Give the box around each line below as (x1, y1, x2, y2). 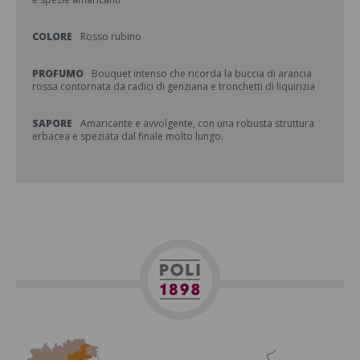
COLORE (32, 30, 72, 43)
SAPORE (32, 117, 72, 130)
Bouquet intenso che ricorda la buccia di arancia (92, 67, 312, 80)
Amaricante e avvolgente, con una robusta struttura (80, 117, 314, 130)
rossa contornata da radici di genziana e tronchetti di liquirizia (32, 80, 315, 93)
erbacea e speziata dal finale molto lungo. (32, 129, 223, 143)
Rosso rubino (80, 30, 141, 43)
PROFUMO (32, 67, 84, 80)
